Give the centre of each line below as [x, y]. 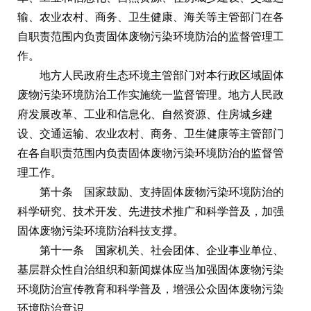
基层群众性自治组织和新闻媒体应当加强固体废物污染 [151, 269]
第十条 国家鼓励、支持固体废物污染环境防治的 [162, 192]
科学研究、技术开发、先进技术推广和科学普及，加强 [151, 211]
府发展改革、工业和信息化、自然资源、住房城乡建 [145, 114]
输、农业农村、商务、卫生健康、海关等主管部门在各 [151, 17]
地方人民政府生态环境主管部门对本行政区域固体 [162, 75]
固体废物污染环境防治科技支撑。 [101, 230]
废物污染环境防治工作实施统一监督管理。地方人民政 [151, 94]
